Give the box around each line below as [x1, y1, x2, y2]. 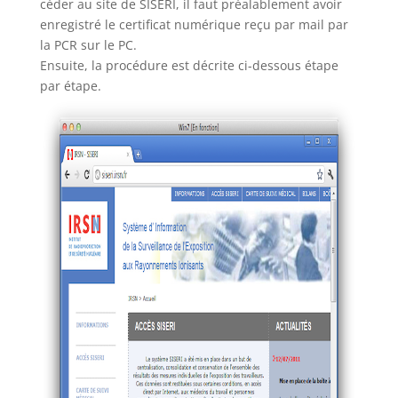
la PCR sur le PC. [39, 36, 137, 53]
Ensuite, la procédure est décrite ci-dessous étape [39, 57, 338, 74]
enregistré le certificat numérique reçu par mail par [39, 16, 348, 33]
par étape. [39, 77, 101, 94]
